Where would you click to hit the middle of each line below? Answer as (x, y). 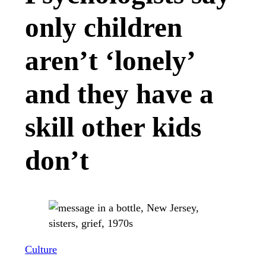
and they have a (119, 94)
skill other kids (113, 127)
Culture (41, 250)
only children (104, 28)
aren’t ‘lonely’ (110, 61)
